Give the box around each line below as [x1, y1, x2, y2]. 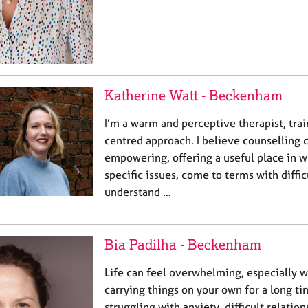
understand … [104, 184, 171, 199]
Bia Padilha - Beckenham [104, 235, 261, 253]
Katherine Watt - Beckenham [104, 86, 283, 104]
